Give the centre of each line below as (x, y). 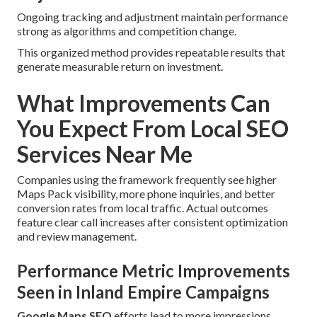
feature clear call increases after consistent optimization (152, 222)
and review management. (77, 236)
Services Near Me (105, 154)
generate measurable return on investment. (120, 67)
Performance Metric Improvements (154, 271)
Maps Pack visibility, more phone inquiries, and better (146, 194)
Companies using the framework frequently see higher (147, 180)
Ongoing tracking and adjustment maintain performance (152, 17)
